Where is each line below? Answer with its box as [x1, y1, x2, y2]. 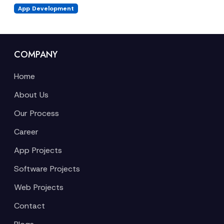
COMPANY [14, 48, 57, 61]
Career [14, 126, 38, 137]
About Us [14, 89, 48, 100]
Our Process [14, 108, 59, 118]
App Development [17, 4, 74, 12]
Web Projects [14, 182, 63, 192]
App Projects [14, 145, 62, 155]
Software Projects [14, 163, 80, 174]
